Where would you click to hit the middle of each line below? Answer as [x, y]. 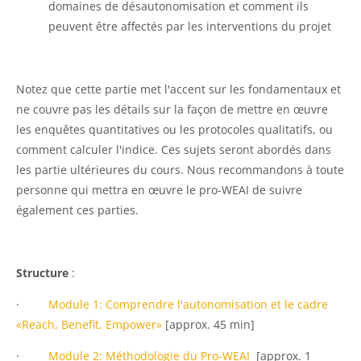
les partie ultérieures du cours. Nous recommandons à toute [180, 169]
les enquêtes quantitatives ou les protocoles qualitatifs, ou [174, 129]
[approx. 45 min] [208, 324]
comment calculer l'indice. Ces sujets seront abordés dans [174, 149]
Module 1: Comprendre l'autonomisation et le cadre [188, 304]
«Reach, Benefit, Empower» [89, 324]
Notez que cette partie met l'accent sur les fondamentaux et [178, 89]
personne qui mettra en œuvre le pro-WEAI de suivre [159, 189]
